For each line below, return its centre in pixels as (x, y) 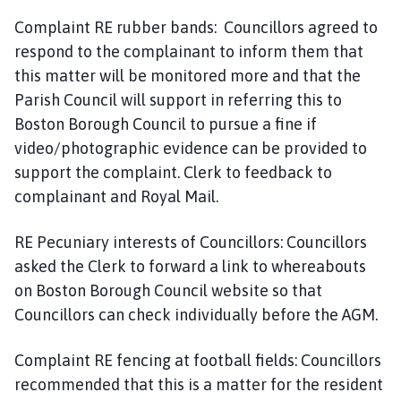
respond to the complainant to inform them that (189, 51)
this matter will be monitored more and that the (188, 75)
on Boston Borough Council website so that (168, 290)
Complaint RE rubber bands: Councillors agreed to (196, 27)
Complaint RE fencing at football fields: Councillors (198, 360)
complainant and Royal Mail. (116, 196)
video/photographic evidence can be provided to (191, 148)
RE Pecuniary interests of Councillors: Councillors (191, 242)
